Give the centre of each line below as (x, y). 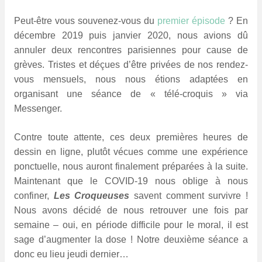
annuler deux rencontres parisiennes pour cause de (131, 50)
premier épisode (191, 21)
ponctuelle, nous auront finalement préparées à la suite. (131, 167)
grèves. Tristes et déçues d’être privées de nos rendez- (131, 65)
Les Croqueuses (92, 196)
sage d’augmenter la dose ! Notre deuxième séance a (131, 240)
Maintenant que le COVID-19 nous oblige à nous (131, 181)
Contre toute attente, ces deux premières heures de (131, 137)
